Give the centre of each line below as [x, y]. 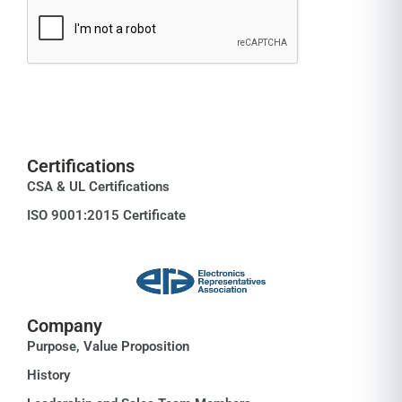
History [48, 376]
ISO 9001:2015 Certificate [106, 216]
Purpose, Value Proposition [108, 347]
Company [65, 326]
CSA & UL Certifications [98, 187]
